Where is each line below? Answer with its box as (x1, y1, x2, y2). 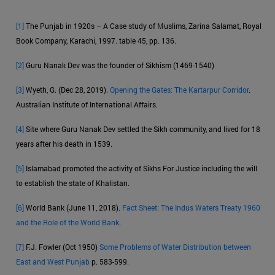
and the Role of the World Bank (16, 217, 119, 227)
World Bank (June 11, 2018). (24, 202, 122, 212)
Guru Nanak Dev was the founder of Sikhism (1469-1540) (24, 60, 214, 70)
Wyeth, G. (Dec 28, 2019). (24, 84, 110, 95)
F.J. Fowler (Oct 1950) (24, 241, 99, 252)
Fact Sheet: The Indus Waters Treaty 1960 (122, 202, 260, 212)
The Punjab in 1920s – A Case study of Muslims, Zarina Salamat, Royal (24, 20, 261, 31)
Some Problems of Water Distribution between (99, 241, 251, 252)
